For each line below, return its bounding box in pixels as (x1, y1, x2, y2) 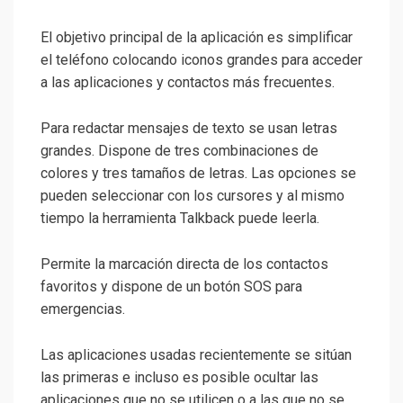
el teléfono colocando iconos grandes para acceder (40, 51, 363, 69)
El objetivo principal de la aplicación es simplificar (40, 29, 353, 47)
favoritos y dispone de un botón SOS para (40, 278, 302, 296)
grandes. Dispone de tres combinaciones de (40, 142, 318, 160)
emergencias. (40, 300, 125, 318)
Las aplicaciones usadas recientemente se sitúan (40, 346, 352, 364)
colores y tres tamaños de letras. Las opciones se (40, 165, 356, 183)
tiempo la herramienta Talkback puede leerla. (40, 210, 319, 228)
